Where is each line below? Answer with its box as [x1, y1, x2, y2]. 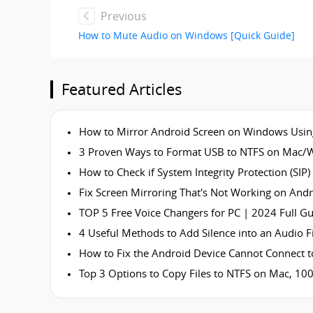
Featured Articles [61, 79, 182, 100]
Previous [101, 8, 147, 24]
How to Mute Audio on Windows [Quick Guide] [78, 29, 295, 43]
